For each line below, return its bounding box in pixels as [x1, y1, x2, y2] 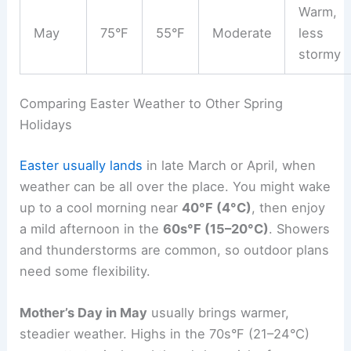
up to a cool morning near [20, 199, 183, 215]
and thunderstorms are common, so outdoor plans [20, 241, 330, 258]
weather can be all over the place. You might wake [20, 178, 331, 194]
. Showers [269, 220, 331, 237]
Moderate [212, 24, 272, 41]
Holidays [20, 117, 73, 133]
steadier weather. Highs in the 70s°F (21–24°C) [20, 326, 310, 342]
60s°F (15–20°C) [163, 220, 270, 237]
